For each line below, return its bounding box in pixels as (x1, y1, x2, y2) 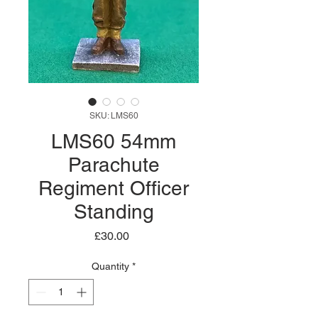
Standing (73, 200, 154, 223)
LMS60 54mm (51, 130, 176, 153)
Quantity (92, 261, 129, 272)
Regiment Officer (38, 177, 189, 199)
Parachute (67, 153, 160, 176)
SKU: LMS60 (89, 111, 138, 121)
